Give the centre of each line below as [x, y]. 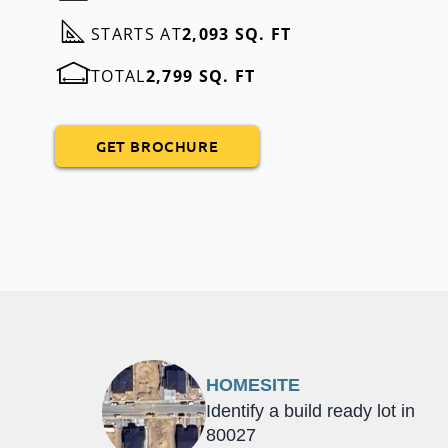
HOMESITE [252, 385]
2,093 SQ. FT [236, 33]
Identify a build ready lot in [310, 411]
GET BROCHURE [157, 145]
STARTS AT [136, 33]
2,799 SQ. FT [200, 75]
